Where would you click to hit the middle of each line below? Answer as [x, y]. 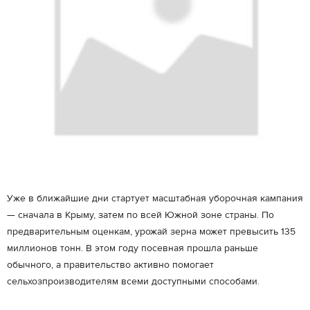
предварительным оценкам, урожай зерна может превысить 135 [151, 232]
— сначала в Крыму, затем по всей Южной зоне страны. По [140, 215]
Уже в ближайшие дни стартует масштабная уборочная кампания [155, 199]
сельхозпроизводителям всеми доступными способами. [133, 282]
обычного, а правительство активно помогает [110, 265]
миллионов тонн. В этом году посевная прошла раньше [133, 248]
